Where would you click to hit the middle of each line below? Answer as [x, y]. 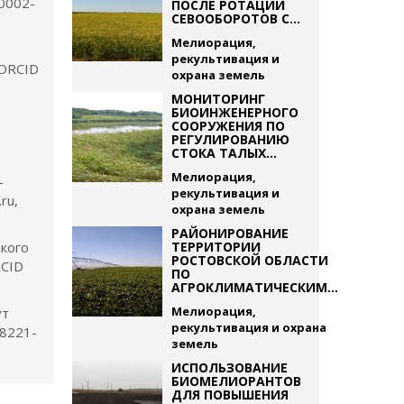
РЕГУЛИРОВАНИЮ [230, 139]
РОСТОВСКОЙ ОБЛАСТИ [249, 260]
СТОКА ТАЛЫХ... [224, 153]
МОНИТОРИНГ [218, 99]
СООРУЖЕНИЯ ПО [228, 126]
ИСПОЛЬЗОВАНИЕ [229, 367]
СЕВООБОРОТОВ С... [235, 18]
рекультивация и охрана [248, 327]
